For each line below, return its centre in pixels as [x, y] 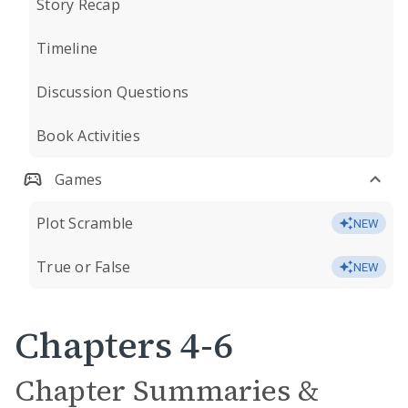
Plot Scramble [85, 223]
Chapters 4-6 [124, 345]
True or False [84, 267]
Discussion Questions [112, 92]
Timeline [67, 48]
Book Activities [88, 136]
